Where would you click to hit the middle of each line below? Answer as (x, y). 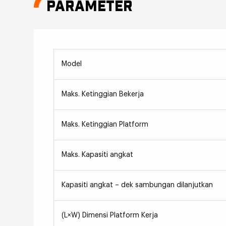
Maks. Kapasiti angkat (97, 155)
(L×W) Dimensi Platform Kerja (109, 216)
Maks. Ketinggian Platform (105, 125)
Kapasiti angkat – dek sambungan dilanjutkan (137, 185)
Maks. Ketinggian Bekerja (102, 95)
